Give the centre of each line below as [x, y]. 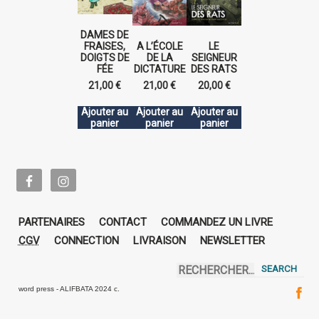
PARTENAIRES [51, 223]
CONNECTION [86, 241]
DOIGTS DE [105, 57]
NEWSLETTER [232, 241]
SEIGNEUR [214, 57]
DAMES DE [105, 35]
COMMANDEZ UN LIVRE [216, 223]
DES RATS [214, 69]
